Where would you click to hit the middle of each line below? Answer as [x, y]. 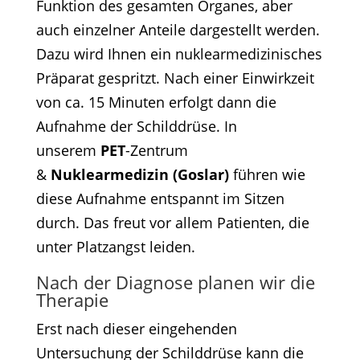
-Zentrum [156, 151]
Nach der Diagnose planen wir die [175, 282]
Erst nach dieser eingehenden [136, 329]
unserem [66, 151]
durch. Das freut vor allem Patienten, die [172, 223]
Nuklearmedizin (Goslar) [139, 175]
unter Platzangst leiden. [115, 247]
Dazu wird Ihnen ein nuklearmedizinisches [179, 54]
